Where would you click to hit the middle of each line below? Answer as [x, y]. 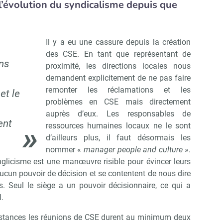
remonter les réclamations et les [118, 90]
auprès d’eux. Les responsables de [118, 114]
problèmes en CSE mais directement [118, 102]
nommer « [64, 150]
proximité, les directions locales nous [118, 66]
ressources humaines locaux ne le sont [118, 126]
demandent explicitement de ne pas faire [118, 78]
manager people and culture [133, 150]
